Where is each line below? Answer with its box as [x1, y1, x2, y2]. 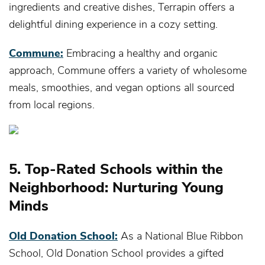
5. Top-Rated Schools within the [9, 158, 223, 178]
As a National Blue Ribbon [118, 228, 243, 243]
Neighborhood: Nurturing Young [9, 176, 224, 196]
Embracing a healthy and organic [63, 45, 218, 60]
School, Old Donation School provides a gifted [9, 245, 224, 260]
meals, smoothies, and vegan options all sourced [9, 79, 234, 94]
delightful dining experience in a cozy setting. [9, 16, 218, 31]
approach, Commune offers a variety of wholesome [9, 62, 247, 77]
